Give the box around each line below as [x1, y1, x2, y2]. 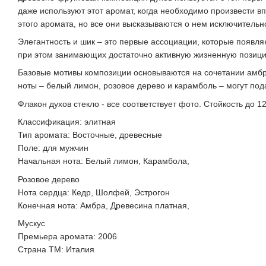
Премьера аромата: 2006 [18, 231, 117, 241]
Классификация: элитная [18, 117, 116, 127]
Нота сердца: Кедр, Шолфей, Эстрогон [18, 187, 170, 197]
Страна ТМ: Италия [18, 244, 94, 254]
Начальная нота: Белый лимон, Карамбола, [18, 156, 189, 166]
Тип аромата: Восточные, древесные [18, 130, 162, 140]
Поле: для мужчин [18, 143, 88, 153]
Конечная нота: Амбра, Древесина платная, [18, 200, 189, 210]
